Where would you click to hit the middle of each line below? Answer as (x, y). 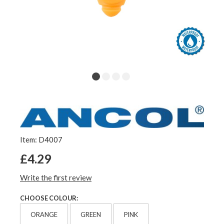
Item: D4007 (41, 140)
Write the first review (56, 178)
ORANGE (44, 214)
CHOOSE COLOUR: (49, 198)
